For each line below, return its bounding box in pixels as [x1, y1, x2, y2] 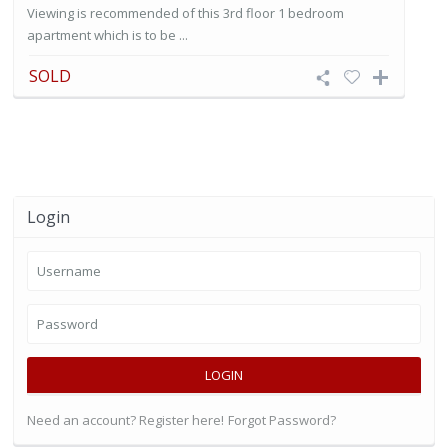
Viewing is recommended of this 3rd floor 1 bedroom [27, 3, 344, 22]
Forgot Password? [228, 410, 336, 429]
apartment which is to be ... [27, 25, 188, 44]
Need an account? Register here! [27, 410, 224, 429]
